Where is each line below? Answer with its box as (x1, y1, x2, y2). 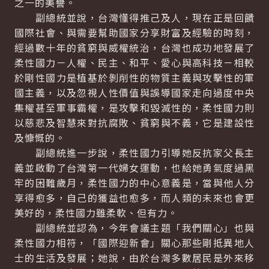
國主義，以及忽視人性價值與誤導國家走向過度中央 (14, 85, 255, 100)
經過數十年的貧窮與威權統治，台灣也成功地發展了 (14, 40, 255, 55)
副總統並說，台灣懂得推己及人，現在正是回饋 (14, 10, 255, 25)
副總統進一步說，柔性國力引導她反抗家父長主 (14, 145, 255, 160)
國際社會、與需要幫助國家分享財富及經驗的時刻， (14, 25, 255, 40)
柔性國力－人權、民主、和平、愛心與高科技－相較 (14, 55, 255, 70)
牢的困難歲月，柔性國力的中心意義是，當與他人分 (14, 175, 255, 190)
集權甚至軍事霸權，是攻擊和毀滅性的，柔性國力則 (14, 100, 255, 115)
